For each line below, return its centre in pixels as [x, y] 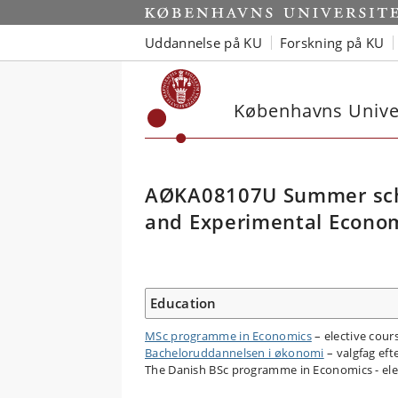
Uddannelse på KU [203, 42]
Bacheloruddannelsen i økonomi [235, 353]
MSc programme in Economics [228, 336]
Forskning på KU [332, 42]
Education [183, 303]
